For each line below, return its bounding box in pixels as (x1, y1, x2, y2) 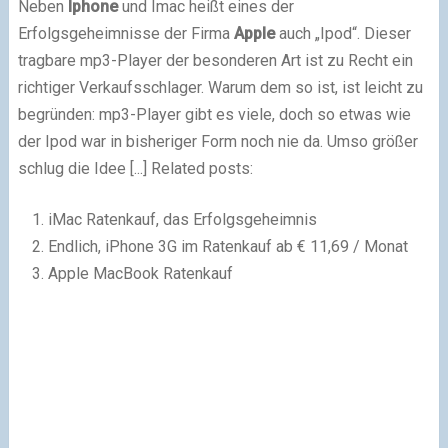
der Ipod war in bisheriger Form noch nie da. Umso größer (17, 132, 418, 151)
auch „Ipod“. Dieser (274, 24, 411, 43)
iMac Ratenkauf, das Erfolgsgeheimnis (47, 210, 317, 229)
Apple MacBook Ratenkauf (47, 264, 233, 283)
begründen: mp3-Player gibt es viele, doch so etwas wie (17, 105, 411, 124)
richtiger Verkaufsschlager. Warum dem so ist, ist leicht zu (17, 78, 423, 97)
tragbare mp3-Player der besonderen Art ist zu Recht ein (17, 51, 413, 70)
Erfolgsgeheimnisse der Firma (17, 24, 234, 43)
